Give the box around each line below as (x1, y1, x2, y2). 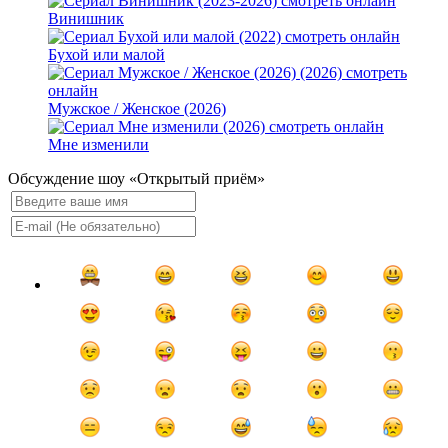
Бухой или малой (48, 46, 165, 64)
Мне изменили (48, 136, 149, 154)
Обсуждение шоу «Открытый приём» (8, 170, 265, 188)
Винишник (48, 10, 124, 28)
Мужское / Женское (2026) (48, 100, 226, 118)
